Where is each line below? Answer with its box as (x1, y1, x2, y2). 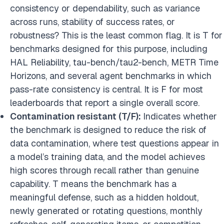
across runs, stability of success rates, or (10, 16, 175, 27)
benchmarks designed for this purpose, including (10, 43, 207, 54)
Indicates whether (143, 110, 217, 122)
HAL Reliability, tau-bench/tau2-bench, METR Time (10, 56, 218, 68)
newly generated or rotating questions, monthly (10, 205, 202, 216)
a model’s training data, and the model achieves (10, 151, 205, 162)
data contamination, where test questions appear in (10, 137, 219, 149)
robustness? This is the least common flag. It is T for (10, 29, 222, 41)
